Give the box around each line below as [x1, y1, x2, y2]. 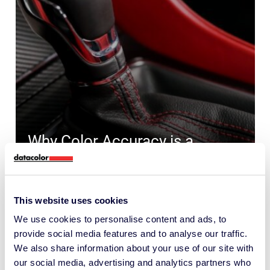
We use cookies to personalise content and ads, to [14, 214, 227, 224]
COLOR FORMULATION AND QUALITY [37, 201, 210, 211]
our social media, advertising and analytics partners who [14, 257, 251, 268]
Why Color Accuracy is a [28, 132, 193, 151]
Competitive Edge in [28, 151, 168, 169]
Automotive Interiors [28, 169, 174, 188]
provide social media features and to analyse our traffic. [14, 228, 248, 239]
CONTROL [28, 213, 72, 223]
